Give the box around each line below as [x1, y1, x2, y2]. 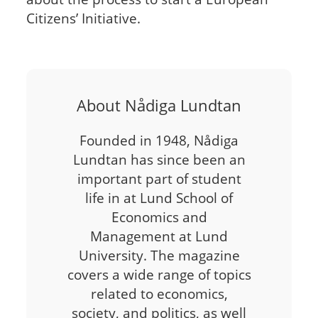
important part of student [77, 170, 241, 188]
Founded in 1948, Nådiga [79, 131, 238, 150]
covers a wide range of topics [67, 265, 251, 284]
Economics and [111, 208, 207, 226]
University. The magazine [78, 246, 240, 265]
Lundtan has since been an [72, 150, 246, 169]
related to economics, [90, 285, 228, 303]
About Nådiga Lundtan [77, 94, 241, 116]
